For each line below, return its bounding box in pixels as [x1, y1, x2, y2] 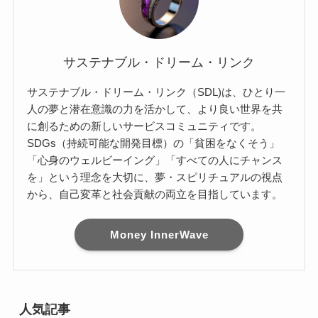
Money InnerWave [109, 228, 209, 241]
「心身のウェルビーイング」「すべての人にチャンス [27, 153, 283, 166]
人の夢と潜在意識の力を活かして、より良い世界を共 [27, 102, 283, 115]
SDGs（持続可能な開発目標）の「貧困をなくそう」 [27, 136, 280, 149]
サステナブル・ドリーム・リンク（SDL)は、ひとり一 [27, 85, 286, 98]
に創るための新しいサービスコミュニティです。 [27, 119, 262, 132]
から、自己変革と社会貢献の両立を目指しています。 [27, 187, 283, 200]
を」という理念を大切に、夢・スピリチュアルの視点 [27, 170, 283, 183]
